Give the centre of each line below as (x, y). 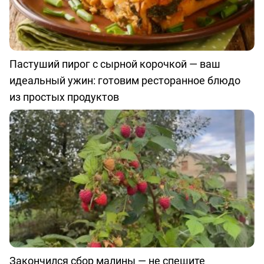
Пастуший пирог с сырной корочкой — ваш (115, 64)
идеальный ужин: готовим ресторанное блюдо (125, 80)
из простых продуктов (64, 97)
